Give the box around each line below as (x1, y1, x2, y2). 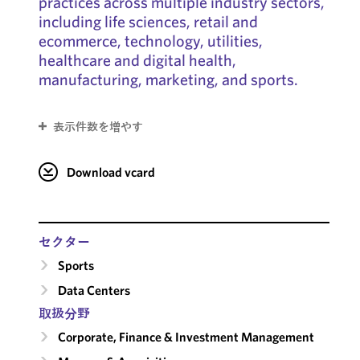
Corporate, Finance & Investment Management (57, 328, 314, 345)
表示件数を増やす (52, 119, 143, 134)
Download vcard (66, 163, 155, 180)
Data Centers (57, 281, 130, 298)
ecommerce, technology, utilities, (38, 31, 263, 51)
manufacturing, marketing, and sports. (38, 69, 298, 89)
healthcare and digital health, (38, 50, 236, 70)
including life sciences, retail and (38, 11, 258, 31)
